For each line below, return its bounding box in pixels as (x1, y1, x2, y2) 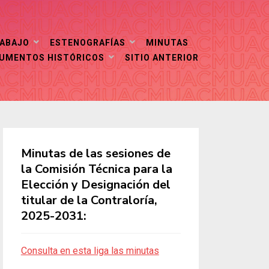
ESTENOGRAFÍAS (50, 38, 125, 47)
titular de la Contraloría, (20, 192, 157, 208)
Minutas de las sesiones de (20, 145, 171, 162)
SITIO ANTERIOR (125, 53, 199, 62)
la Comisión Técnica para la (20, 161, 172, 177)
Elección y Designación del (20, 177, 171, 193)
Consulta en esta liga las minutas (20, 245, 159, 256)
